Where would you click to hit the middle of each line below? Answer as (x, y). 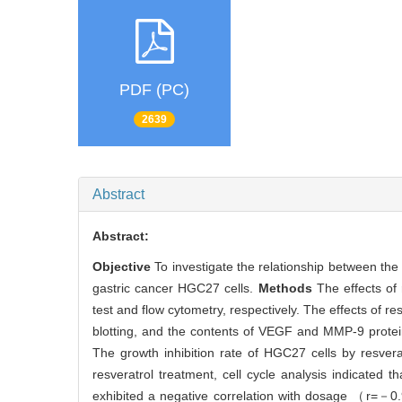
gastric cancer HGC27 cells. (175, 288)
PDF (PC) (154, 90)
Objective (124, 266)
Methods (287, 288)
